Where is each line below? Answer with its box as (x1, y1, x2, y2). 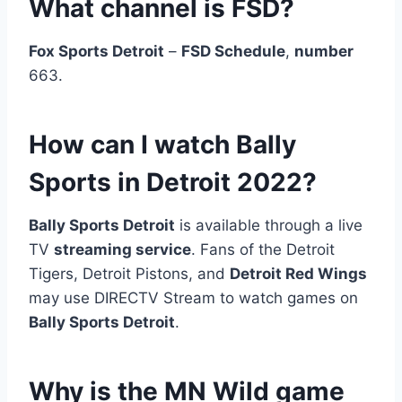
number (294, 41, 354, 60)
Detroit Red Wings (230, 264, 367, 283)
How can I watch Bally (29, 128, 296, 160)
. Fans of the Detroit (191, 240, 335, 258)
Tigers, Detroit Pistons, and (29, 264, 230, 283)
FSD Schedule (181, 41, 285, 60)
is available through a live (175, 215, 363, 234)
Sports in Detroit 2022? (29, 166, 317, 197)
